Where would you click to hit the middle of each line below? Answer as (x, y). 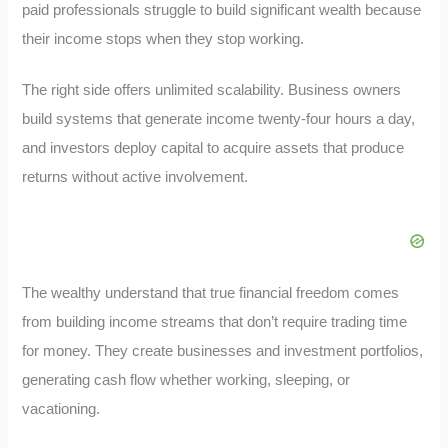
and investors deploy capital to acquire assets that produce (213, 148)
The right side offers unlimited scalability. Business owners (212, 90)
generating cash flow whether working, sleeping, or (186, 379)
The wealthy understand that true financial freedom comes (211, 292)
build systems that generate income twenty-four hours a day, (219, 119)
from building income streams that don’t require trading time (215, 321)
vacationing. (61, 408)
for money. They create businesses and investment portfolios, (223, 350)
